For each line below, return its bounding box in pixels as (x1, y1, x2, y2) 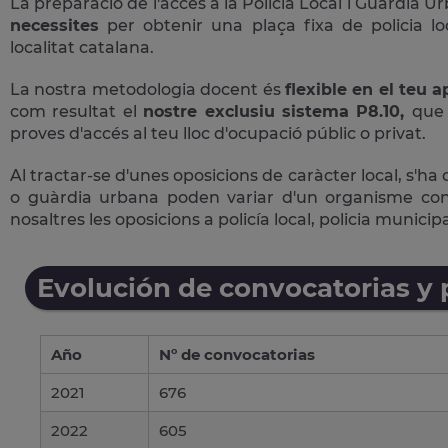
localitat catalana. (10, 37, 154, 57)
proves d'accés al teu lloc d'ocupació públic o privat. (10, 123, 426, 143)
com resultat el (10, 101, 144, 121)
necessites (10, 15, 99, 35)
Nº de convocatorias (159, 344, 315, 364)
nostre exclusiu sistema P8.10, (143, 101, 412, 121)
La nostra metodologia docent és (10, 79, 285, 99)
